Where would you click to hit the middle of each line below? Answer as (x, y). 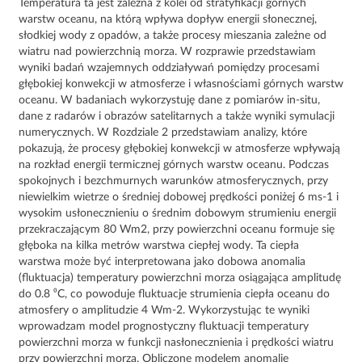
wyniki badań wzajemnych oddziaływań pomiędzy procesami (169, 68)
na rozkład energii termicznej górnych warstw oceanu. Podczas (174, 165)
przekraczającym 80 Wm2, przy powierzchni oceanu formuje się (177, 230)
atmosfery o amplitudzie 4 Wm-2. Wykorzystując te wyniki (164, 311)
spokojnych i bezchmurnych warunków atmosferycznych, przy (173, 181)
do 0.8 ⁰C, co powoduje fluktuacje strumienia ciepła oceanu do (174, 295)
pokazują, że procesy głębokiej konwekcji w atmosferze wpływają (179, 149)
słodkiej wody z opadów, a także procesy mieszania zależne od (173, 36)
